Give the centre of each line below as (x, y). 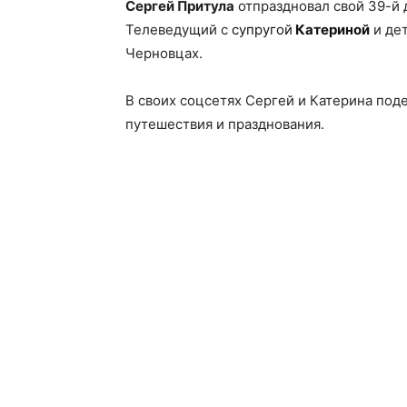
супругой (262, 29)
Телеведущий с (179, 29)
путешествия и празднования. (225, 124)
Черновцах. (164, 53)
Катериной (331, 29)
